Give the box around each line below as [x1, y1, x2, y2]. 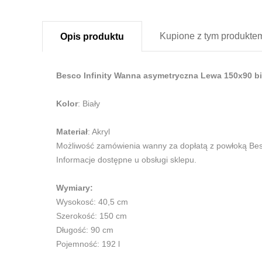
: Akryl [88, 127, 110, 137]
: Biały [78, 99, 100, 109]
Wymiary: [56, 183, 93, 193]
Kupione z [160, 31, 202, 42]
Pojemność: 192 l [56, 239, 120, 249]
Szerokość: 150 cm [56, 211, 127, 221]
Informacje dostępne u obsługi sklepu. [56, 155, 196, 165]
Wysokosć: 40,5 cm [56, 197, 128, 207]
